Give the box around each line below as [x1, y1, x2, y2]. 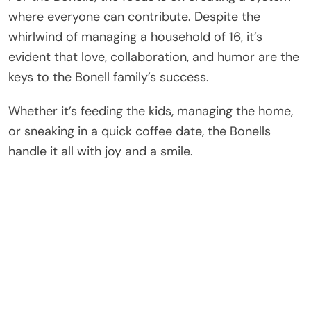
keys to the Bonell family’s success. [8, 68, 209, 85]
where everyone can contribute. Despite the [8, 8, 260, 25]
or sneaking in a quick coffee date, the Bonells [8, 122, 271, 140]
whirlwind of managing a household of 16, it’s [8, 28, 262, 45]
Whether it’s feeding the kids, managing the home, [8, 102, 293, 119]
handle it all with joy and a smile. [8, 142, 193, 160]
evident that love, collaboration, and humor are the [8, 48, 299, 65]
